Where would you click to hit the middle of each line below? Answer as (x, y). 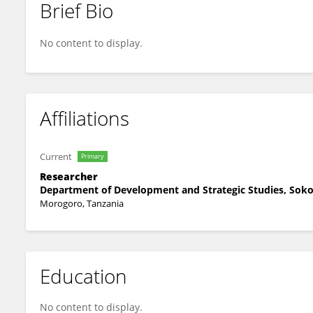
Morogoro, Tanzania (82, 203)
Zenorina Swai (83, 22)
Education (83, 276)
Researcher (69, 176)
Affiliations (85, 118)
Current (56, 156)
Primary (93, 156)
